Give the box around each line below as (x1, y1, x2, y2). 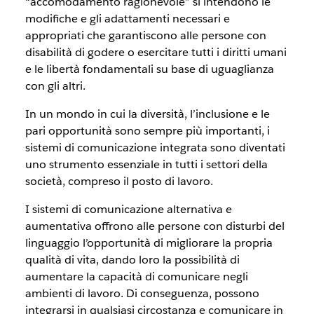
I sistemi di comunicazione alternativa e (25, 202, 232, 217)
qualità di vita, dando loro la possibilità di (25, 252, 240, 267)
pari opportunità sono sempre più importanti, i (25, 123, 270, 138)
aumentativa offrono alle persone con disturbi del (25, 219, 285, 233)
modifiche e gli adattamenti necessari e (25, 11, 230, 26)
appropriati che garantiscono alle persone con (25, 28, 266, 43)
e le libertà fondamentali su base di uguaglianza (25, 62, 274, 76)
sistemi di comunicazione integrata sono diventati (25, 140, 285, 155)
